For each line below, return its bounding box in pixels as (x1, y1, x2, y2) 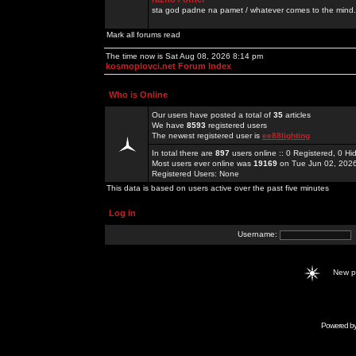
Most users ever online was (152, 159, 253, 168)
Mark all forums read (106, 30, 180, 39)
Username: (238, 230, 280, 239)
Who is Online (109, 90, 168, 99)
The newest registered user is (152, 131, 262, 140)
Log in (109, 208, 136, 218)
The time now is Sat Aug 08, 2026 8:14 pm (106, 52, 263, 60)
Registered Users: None (152, 169, 239, 178)
